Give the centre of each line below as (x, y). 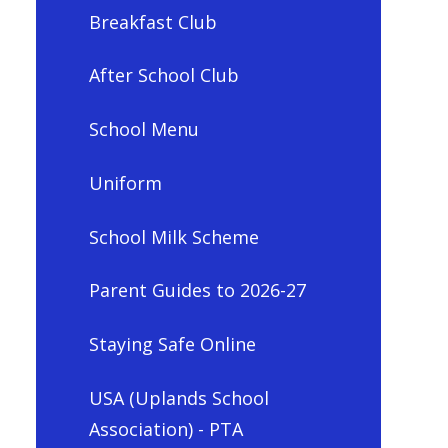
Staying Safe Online (172, 344)
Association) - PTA (165, 428)
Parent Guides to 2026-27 (197, 290)
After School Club (163, 75)
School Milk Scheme (173, 236)
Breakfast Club (152, 21)
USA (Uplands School (178, 397)
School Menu (143, 129)
